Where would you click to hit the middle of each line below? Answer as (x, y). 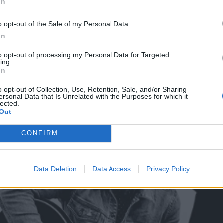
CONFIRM (40, 133)
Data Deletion (55, 168)
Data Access (111, 168)
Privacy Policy (168, 168)
